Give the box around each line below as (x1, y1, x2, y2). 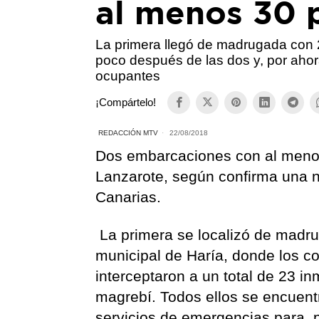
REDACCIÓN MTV (98, 128, 159, 137)
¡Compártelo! (95, 96, 157, 109)
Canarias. (95, 188, 162, 205)
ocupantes (95, 68, 161, 83)
